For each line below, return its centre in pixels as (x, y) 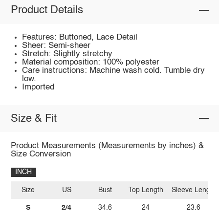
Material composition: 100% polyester (91, 62)
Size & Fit (33, 119)
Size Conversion (41, 154)
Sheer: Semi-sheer (56, 45)
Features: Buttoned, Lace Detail (80, 37)
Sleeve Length (194, 190)
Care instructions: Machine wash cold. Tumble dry (114, 70)
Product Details (47, 11)
